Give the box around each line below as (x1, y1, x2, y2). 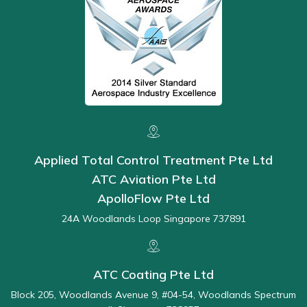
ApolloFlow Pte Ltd (97, 190, 210, 206)
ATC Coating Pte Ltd (93, 266, 214, 282)
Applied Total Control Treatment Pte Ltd (34, 151, 273, 168)
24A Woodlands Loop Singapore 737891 (61, 212, 246, 225)
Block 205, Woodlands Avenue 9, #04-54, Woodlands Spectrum (11, 288, 296, 301)
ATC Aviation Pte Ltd (91, 171, 216, 187)
